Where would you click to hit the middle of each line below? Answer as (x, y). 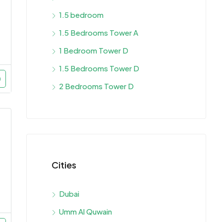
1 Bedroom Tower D (94, 50)
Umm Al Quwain (85, 211)
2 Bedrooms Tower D (96, 86)
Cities (64, 165)
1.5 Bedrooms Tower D (99, 68)
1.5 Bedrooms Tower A (99, 32)
